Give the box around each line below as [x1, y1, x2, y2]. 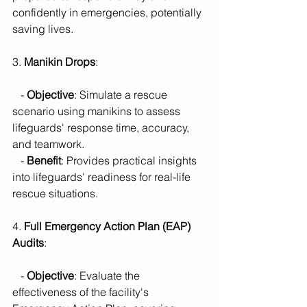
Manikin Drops [24, 55, 95, 69]
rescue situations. [12, 186, 98, 201]
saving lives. [12, 22, 73, 36]
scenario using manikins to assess [12, 104, 183, 119]
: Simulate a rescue [74, 88, 170, 102]
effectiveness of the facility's [12, 285, 151, 299]
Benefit [27, 153, 61, 168]
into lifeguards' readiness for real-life [12, 170, 193, 184]
